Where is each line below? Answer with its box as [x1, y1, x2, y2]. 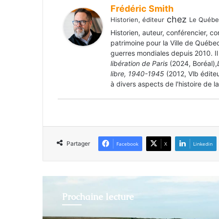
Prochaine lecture [62, 191, 134, 203]
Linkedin [193, 140, 213, 148]
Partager [66, 140, 90, 148]
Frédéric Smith [110, 3, 174, 14]
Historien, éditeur [110, 16, 164, 24]
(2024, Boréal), [170, 59, 217, 68]
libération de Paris [110, 59, 170, 68]
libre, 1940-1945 [110, 69, 164, 78]
